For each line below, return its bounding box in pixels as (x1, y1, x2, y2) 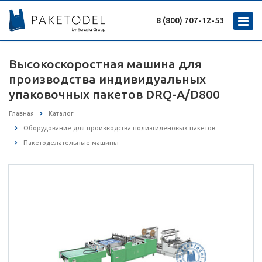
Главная (9, 110, 34, 117)
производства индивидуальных (9, 72, 206, 86)
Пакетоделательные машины (23, 139, 119, 147)
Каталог (49, 110, 74, 117)
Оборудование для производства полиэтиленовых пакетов (23, 125, 215, 132)
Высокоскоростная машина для (9, 57, 202, 71)
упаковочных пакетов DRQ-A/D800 (9, 87, 220, 101)
